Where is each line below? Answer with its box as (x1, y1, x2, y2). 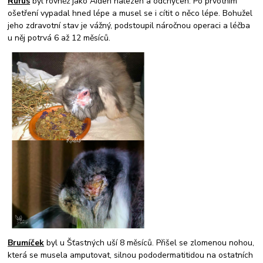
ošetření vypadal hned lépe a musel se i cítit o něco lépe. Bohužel (8, 7, 253, 19)
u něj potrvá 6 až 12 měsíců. (8, 32, 111, 43)
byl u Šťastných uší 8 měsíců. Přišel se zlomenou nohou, (44, 237, 255, 248)
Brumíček (8, 237, 45, 248)
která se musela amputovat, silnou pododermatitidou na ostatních (8, 249, 254, 261)
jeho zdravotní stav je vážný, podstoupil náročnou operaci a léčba (8, 19, 251, 31)
